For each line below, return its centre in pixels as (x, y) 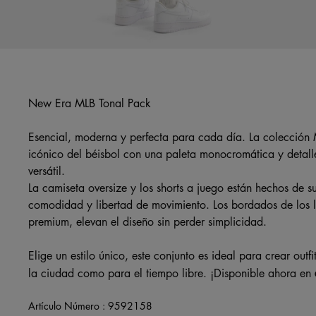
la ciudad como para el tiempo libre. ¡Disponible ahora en (171, 273)
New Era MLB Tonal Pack (90, 103)
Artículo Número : (68, 305)
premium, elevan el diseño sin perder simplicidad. (147, 221)
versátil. (47, 170)
